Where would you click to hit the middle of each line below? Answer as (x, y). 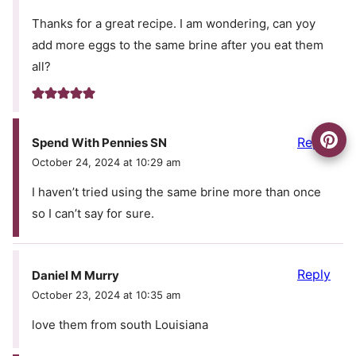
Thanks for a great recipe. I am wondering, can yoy (174, 24)
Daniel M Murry (75, 275)
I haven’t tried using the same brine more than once (176, 192)
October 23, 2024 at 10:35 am (106, 294)
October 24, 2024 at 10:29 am (106, 163)
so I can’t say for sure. (93, 214)
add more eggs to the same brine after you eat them (178, 45)
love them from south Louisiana (120, 324)
